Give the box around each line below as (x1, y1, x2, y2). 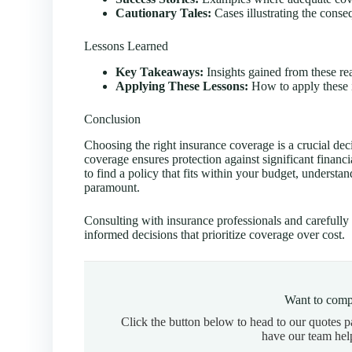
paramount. (84, 180, 141, 194)
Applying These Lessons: (115, 79, 249, 93)
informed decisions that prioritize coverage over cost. (84, 227, 346, 241)
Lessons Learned (84, 38, 169, 53)
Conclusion (84, 112, 141, 126)
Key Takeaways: (115, 64, 204, 79)
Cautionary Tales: (115, 5, 212, 20)
